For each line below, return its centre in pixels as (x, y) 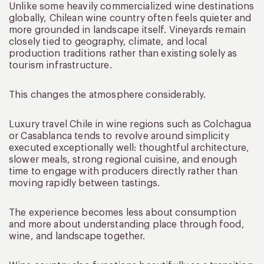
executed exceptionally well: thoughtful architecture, (129, 148)
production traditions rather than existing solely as (123, 54)
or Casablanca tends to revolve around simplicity (119, 136)
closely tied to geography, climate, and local (108, 42)
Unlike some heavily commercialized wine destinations (132, 7)
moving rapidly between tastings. (85, 184)
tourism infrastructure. (60, 66)
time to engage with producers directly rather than (123, 172)
